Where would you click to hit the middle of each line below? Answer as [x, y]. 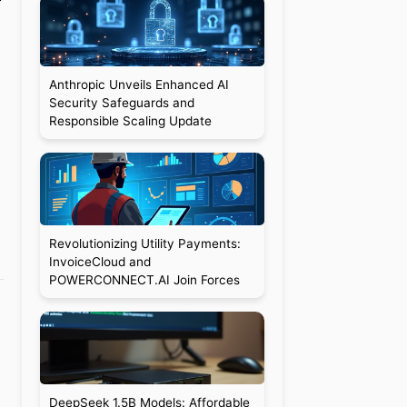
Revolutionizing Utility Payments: [144, 243]
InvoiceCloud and [99, 262]
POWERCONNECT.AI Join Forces [144, 280]
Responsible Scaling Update [130, 121]
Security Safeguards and [121, 103]
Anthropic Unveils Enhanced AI [139, 84]
